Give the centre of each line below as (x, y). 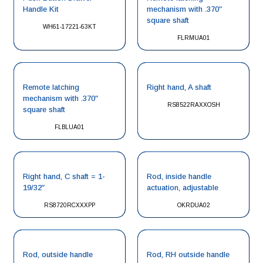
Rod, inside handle (179, 176)
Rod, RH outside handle (188, 254)
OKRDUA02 (193, 205)
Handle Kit (41, 9)
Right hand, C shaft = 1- (64, 176)
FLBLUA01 (70, 127)
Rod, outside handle (58, 254)
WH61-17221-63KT (70, 27)
